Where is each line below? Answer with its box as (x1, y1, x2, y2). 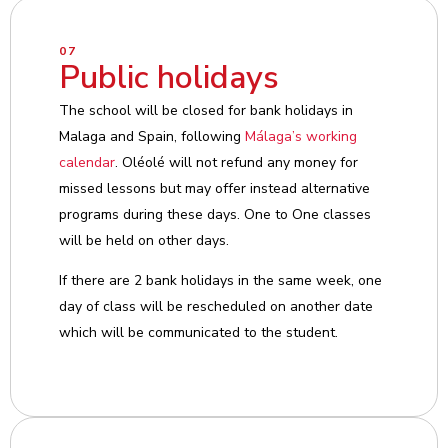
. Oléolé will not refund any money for (115, 153, 358, 172)
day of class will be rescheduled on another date (59, 297, 373, 316)
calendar (59, 153, 115, 172)
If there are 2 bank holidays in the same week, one (59, 271, 382, 290)
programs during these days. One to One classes (59, 205, 371, 224)
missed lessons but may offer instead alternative (59, 179, 370, 198)
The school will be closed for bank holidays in (59, 101, 353, 120)
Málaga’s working (245, 127, 357, 146)
